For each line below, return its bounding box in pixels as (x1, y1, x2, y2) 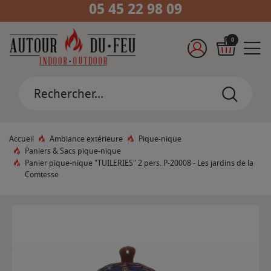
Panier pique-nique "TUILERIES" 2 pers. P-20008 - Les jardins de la (25, 157, 253, 169)
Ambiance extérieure (50, 133, 123, 145)
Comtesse (25, 169, 59, 181)
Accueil (9, 133, 34, 145)
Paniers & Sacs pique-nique (25, 145, 121, 157)
